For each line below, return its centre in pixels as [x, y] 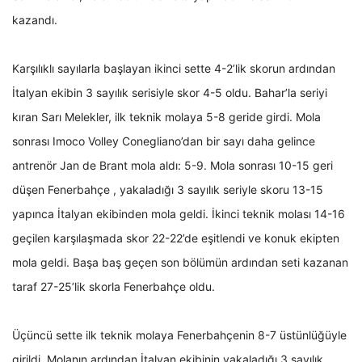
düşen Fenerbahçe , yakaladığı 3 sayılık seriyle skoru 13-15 [168, 190]
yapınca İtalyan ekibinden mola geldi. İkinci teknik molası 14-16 [179, 214]
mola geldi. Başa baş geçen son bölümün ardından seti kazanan [180, 263]
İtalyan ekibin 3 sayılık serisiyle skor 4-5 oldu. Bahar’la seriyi [170, 93]
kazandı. [35, 20]
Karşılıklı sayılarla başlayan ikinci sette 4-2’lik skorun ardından [174, 69]
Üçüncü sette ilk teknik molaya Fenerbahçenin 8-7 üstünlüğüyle [179, 335]
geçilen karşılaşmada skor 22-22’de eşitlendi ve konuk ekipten [176, 238]
